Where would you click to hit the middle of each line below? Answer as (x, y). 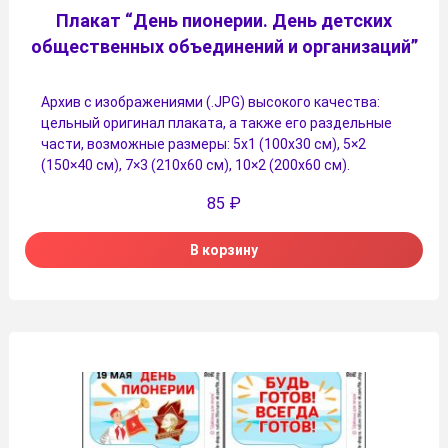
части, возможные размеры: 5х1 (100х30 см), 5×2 (203, 143)
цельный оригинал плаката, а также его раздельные (216, 122)
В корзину (224, 250)
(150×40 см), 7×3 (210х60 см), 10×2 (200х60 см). (195, 164)
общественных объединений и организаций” (224, 46)
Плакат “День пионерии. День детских (224, 20)
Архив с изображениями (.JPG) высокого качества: (210, 101)
